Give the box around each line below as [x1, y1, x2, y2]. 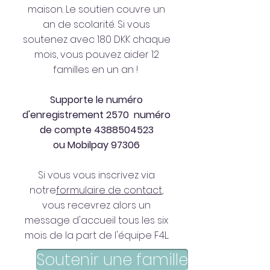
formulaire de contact [56, 183, 162, 197]
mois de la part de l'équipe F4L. [24, 228, 169, 242]
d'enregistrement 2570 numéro [22, 108, 171, 122]
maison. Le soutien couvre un [28, 2, 165, 16]
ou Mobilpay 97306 [53, 138, 140, 152]
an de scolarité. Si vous [43, 17, 150, 31]
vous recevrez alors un [42, 198, 151, 212]
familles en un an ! [52, 63, 140, 77]
